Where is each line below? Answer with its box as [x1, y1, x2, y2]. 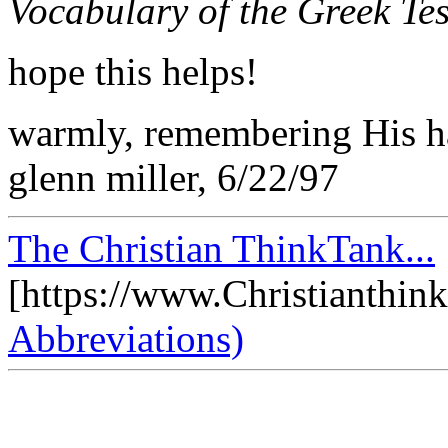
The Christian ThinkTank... [8, 226, 435, 270]
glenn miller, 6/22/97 [8, 155, 339, 199]
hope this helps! [8, 49, 258, 93]
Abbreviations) [8, 316, 244, 360]
